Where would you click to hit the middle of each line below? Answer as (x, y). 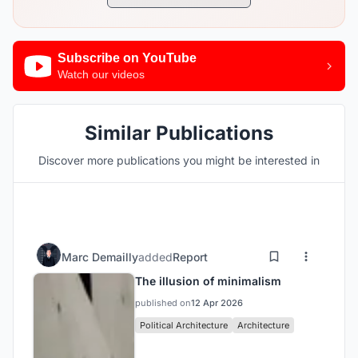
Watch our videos (101, 74)
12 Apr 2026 (217, 303)
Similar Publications (179, 133)
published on (163, 303)
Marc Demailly (100, 257)
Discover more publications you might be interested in (179, 160)
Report (190, 257)
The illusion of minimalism (208, 281)
